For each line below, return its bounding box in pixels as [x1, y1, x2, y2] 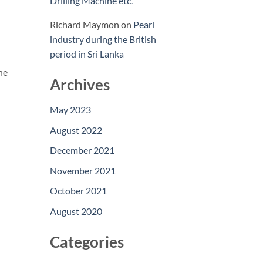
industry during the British [49, 33, 156, 45]
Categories [49, 233, 124, 251]
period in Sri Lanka [49, 48, 124, 60]
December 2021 [49, 144, 114, 156]
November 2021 [49, 164, 116, 176]
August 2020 [49, 205, 102, 217]
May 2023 [49, 104, 91, 116]
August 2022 [49, 124, 102, 136]
